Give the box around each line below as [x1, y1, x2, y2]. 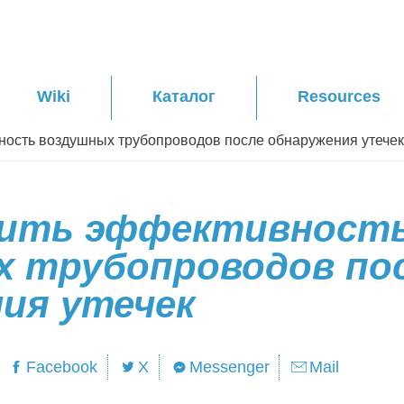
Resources [298, 87, 381, 106]
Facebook [26, 357, 98, 376]
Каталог [152, 87, 216, 106]
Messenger [188, 357, 270, 376]
